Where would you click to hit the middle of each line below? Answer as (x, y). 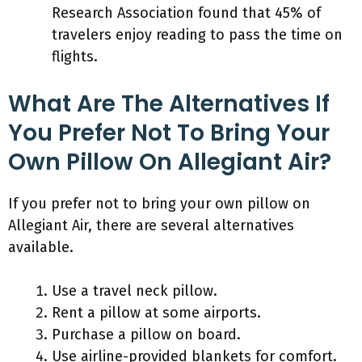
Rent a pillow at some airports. (156, 313)
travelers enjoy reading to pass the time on (197, 35)
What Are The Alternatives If (169, 104)
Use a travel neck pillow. (135, 291)
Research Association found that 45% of (186, 13)
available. (41, 247)
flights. (75, 57)
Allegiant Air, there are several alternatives (151, 225)
